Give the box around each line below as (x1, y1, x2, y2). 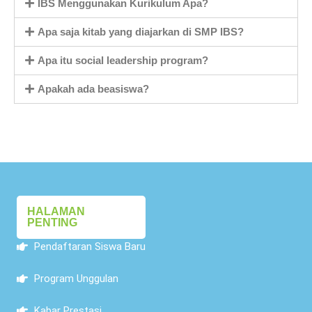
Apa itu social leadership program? (38, 54, 208, 66)
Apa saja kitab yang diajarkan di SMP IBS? (38, 25, 244, 38)
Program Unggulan (34, 272, 118, 285)
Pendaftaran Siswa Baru (34, 240, 146, 253)
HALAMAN (27, 205, 85, 217)
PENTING (27, 216, 77, 228)
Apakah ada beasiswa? (38, 82, 149, 95)
